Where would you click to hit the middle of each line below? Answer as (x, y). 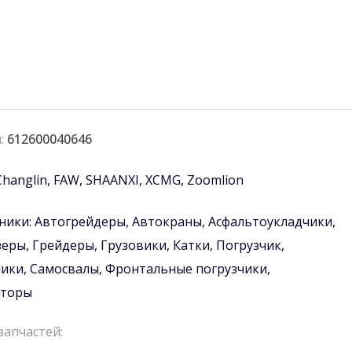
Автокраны (167, 222)
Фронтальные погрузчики (186, 269)
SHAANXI (112, 180)
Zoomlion (215, 180)
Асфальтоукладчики (270, 222)
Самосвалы (64, 269)
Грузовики (133, 246)
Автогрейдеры (80, 222)
